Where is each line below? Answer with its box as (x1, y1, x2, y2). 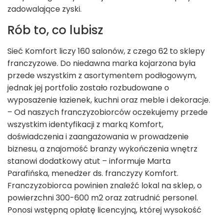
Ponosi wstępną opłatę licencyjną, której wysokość (7, 204, 201, 216)
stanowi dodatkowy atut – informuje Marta (7, 155, 171, 167)
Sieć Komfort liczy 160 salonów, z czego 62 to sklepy (7, 45, 205, 57)
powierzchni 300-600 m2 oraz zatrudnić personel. (7, 192, 198, 204)
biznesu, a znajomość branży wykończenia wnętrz (7, 143, 197, 155)
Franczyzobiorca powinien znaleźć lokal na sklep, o (7, 180, 202, 192)
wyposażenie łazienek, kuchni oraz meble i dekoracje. (7, 94, 210, 106)
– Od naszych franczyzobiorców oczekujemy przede (7, 107, 208, 118)
